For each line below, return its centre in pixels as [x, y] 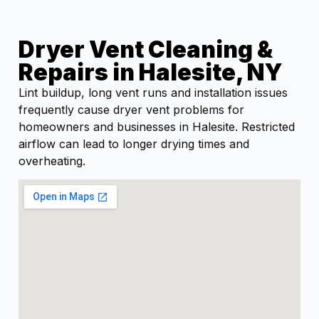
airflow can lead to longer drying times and [134, 143]
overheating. [52, 161]
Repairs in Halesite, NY [151, 72]
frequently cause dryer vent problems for [131, 109]
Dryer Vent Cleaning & [146, 49]
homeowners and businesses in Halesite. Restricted [157, 126]
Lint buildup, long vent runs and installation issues [153, 92]
